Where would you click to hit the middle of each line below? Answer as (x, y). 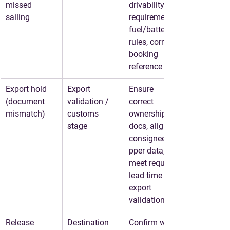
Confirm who (153, 223)
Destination (89, 223)
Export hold (26, 89)
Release (21, 223)
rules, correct (153, 42)
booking (145, 54)
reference (146, 66)
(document (26, 101)
